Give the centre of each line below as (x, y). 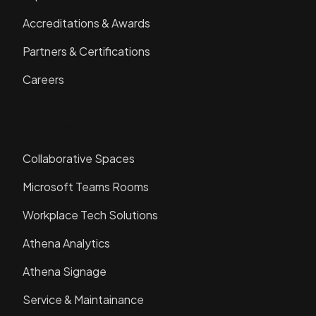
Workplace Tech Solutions (90, 215)
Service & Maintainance (83, 300)
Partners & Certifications (86, 51)
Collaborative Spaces (79, 159)
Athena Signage (65, 272)
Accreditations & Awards (86, 23)
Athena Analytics (66, 243)
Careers (43, 80)
